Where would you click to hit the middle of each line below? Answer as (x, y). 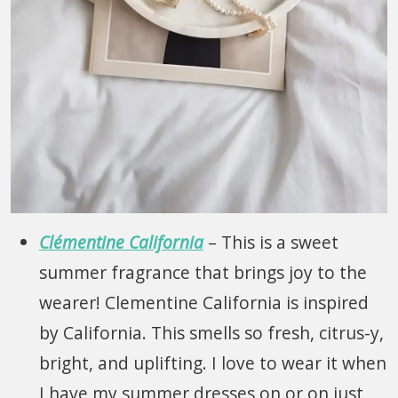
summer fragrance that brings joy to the (203, 273)
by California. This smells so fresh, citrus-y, (211, 333)
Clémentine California (121, 243)
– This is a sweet (271, 243)
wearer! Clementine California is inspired (204, 303)
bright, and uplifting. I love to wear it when (213, 363)
